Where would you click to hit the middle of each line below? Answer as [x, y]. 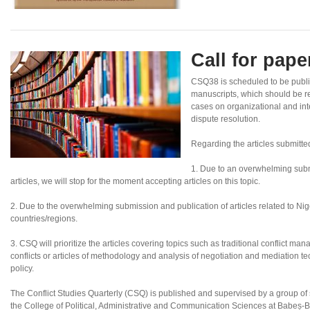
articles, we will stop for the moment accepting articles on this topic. [135, 182]
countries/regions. [44, 219]
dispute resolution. [226, 119]
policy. [22, 269]
